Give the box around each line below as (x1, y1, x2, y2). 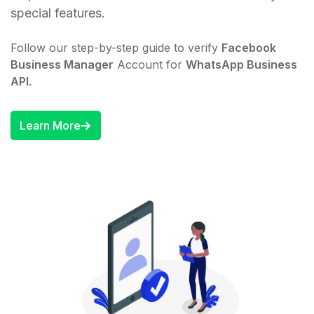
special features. (11, 6, 105, 20)
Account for (114, 57, 186, 71)
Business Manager (11, 57, 114, 71)
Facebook (221, 41, 276, 55)
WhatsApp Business (186, 57, 297, 71)
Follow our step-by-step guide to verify (11, 41, 221, 55)
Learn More (19, 118, 81, 133)
